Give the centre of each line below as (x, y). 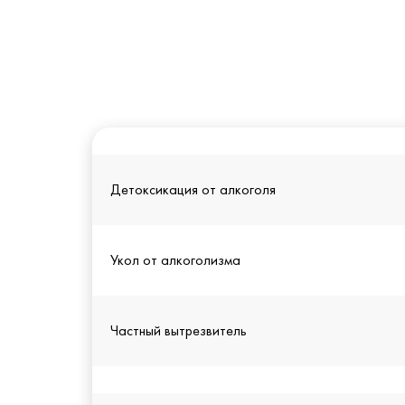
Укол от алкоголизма (175, 260)
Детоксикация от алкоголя (193, 190)
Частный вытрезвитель (179, 331)
